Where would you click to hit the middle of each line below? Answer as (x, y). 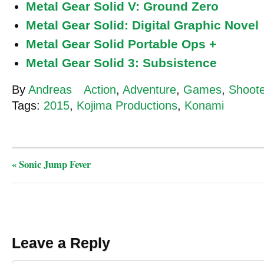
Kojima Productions (127, 105)
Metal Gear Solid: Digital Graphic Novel (142, 25)
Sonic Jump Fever (54, 164)
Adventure (149, 89)
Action (100, 89)
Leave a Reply (61, 243)
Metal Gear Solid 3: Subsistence (121, 63)
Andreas (50, 89)
